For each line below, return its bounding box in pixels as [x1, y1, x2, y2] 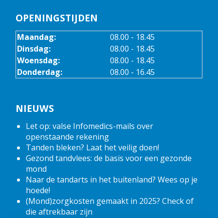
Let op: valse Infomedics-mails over [25, 121, 153, 131]
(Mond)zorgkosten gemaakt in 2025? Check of [25, 196, 194, 206]
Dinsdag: [17, 43, 51, 54]
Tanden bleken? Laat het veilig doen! [25, 142, 159, 153]
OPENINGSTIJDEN [16, 11, 98, 25]
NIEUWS [16, 101, 54, 115]
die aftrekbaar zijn [25, 206, 92, 217]
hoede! [25, 185, 50, 196]
